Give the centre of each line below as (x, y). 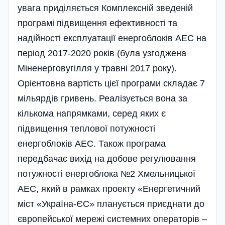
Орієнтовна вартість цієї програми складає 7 (111, 83)
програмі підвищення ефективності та (97, 23)
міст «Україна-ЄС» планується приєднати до (111, 204)
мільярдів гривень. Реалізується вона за (102, 98)
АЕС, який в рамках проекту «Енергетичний (109, 189)
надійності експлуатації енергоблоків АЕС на (112, 38)
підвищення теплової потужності (86, 128)
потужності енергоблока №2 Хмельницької (106, 174)
